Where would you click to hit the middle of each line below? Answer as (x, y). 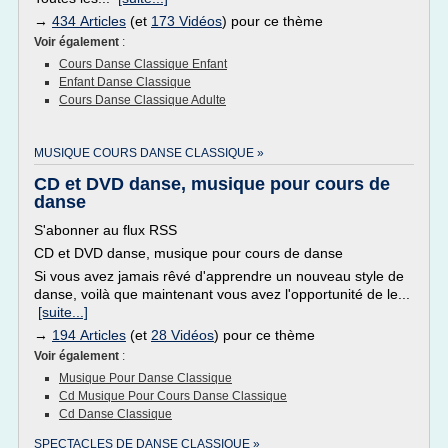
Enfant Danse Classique (125, 82)
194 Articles (89, 335)
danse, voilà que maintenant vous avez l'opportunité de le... (222, 294)
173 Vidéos (186, 21)
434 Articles (89, 21)
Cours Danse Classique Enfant (143, 64)
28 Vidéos (182, 335)
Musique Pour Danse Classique (145, 378)
